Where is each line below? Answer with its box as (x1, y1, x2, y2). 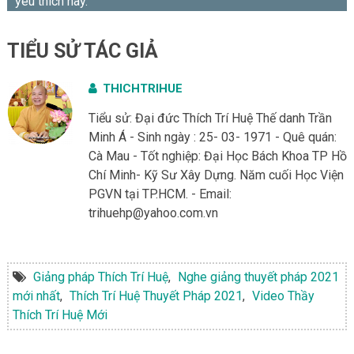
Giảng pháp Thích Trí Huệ (32, 269, 168, 284)
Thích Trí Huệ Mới (12, 307, 107, 322)
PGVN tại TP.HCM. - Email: (88, 186, 232, 201)
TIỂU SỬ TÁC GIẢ (6, 39, 158, 62)
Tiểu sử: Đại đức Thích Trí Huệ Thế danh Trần (88, 110, 332, 126)
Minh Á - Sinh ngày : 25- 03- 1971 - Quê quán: (88, 129, 337, 145)
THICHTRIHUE (102, 81, 183, 96)
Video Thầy (251, 288, 314, 303)
